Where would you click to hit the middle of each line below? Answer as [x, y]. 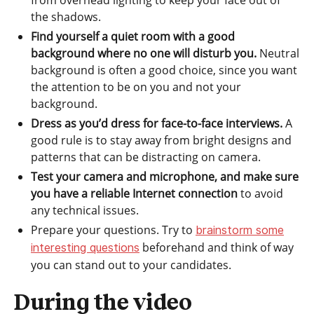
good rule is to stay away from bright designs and [161, 140]
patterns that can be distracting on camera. [146, 157]
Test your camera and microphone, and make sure [165, 177]
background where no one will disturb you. [144, 53]
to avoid [260, 193]
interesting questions [85, 248]
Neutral [278, 53]
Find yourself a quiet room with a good [133, 36]
